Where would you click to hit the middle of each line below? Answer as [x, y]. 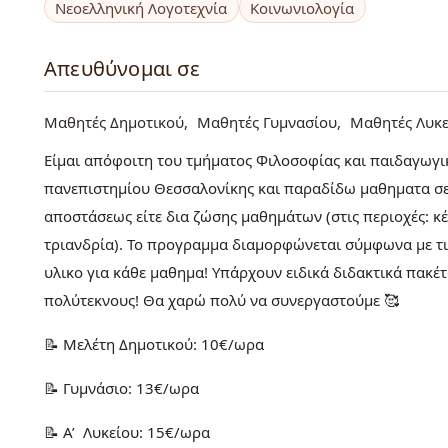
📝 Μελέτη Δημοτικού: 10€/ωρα [154, 344]
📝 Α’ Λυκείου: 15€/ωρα [127, 432]
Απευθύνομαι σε [122, 69]
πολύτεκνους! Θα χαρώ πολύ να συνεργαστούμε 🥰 [221, 300]
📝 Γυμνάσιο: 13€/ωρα [121, 388]
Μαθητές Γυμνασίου [267, 122]
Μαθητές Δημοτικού [114, 122]
